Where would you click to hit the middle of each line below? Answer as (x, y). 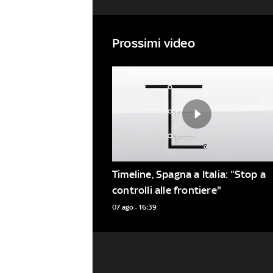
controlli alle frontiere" (167, 190)
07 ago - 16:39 (134, 207)
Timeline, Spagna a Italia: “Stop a (189, 174)
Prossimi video (154, 43)
